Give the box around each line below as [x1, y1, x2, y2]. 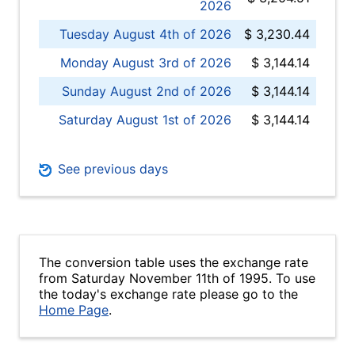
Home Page [39, 302, 109, 318]
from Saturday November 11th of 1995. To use [39, 270, 315, 286]
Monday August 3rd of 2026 [60, 55, 231, 71]
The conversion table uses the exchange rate [39, 254, 308, 270]
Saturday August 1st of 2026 [59, 112, 231, 128]
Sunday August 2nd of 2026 [62, 83, 231, 99]
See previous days [54, 161, 168, 177]
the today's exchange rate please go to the [39, 286, 298, 302]
